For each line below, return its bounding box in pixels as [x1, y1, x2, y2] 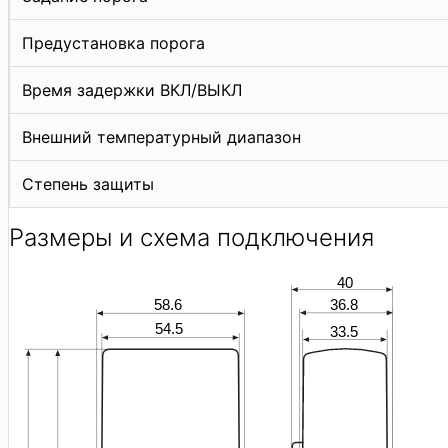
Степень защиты [22, 173, 154, 194]
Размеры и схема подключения [9, 222, 374, 252]
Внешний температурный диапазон [22, 126, 301, 147]
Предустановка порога [22, 32, 205, 53]
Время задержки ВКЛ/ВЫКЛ [22, 79, 242, 100]
